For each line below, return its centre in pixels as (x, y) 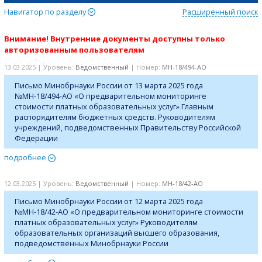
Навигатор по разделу (46, 11)
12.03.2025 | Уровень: (40, 183)
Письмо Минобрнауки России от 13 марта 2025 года (109, 85)
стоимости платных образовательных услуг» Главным (114, 106)
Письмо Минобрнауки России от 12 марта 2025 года (109, 201)
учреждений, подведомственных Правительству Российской (128, 127)
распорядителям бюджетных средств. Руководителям (115, 117)
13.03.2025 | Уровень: (40, 67)
